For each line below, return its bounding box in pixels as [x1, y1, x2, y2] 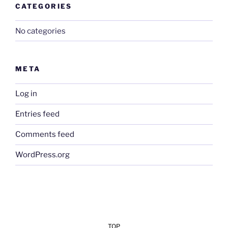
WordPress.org [15, 150, 70, 160]
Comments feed [15, 130, 74, 139]
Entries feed [15, 109, 60, 119]
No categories [15, 26, 66, 36]
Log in [15, 89, 37, 99]
